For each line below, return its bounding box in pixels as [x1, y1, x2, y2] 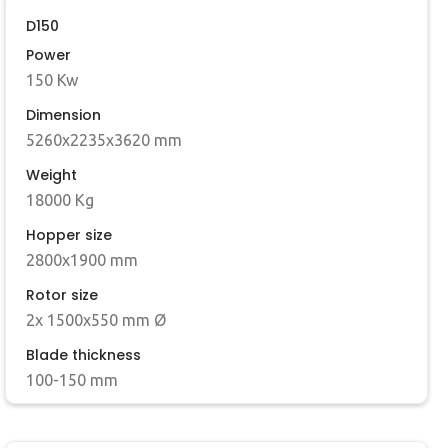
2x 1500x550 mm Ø [26, 311, 166, 330]
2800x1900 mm [26, 251, 138, 270]
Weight [26, 165, 77, 186]
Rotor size [26, 285, 98, 306]
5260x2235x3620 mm [26, 131, 182, 150]
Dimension [26, 105, 101, 126]
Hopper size [26, 225, 112, 246]
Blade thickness [26, 345, 141, 366]
